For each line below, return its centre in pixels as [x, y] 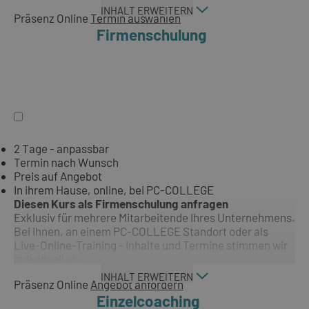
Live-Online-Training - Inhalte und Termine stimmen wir [151, 245]
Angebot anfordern [137, 285]
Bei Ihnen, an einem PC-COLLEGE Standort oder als [141, 231]
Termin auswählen [136, 18]
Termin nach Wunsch [66, 162]
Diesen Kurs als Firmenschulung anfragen [121, 204]
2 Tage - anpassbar [61, 149]
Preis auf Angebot [58, 176]
